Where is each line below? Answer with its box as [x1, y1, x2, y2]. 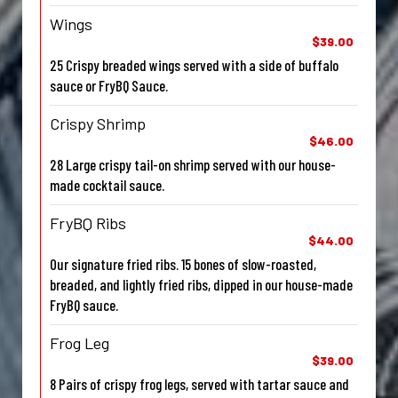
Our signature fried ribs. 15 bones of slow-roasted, [50, 255, 316, 274]
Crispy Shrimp [50, 114, 146, 134]
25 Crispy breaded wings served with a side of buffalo [50, 56, 338, 75]
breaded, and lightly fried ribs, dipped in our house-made [50, 275, 353, 294]
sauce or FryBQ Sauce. [50, 76, 168, 95]
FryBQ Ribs [50, 213, 126, 234]
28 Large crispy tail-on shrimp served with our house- [50, 155, 336, 174]
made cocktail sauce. [50, 176, 164, 195]
